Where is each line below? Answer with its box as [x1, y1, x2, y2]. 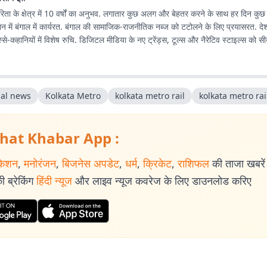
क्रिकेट [143, 156, 172, 170]
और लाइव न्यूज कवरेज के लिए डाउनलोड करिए [75, 173, 252, 188]
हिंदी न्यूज [36, 173, 72, 188]
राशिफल [178, 156, 209, 170]
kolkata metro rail [115, 90, 185, 101]
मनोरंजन [24, 156, 56, 170]
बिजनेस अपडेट [62, 156, 119, 170]
